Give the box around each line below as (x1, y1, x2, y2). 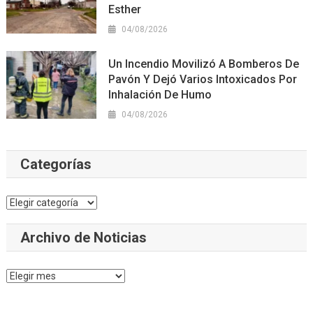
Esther (108, 3, 142, 17)
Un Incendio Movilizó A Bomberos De (108, 57, 300, 71)
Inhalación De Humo (108, 88, 212, 102)
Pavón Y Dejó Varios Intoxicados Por (108, 73, 298, 87)
